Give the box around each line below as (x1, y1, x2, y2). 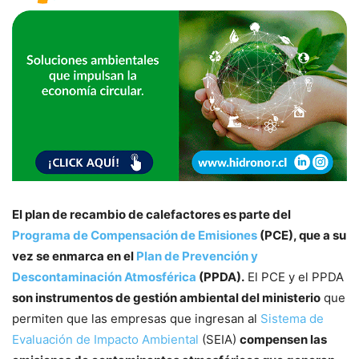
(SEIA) (199, 331, 240, 347)
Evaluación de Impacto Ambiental (12, 331, 199, 347)
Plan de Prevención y (136, 248, 258, 264)
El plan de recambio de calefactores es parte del (12, 206, 291, 222)
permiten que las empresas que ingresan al (12, 310, 260, 326)
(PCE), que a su (257, 227, 346, 243)
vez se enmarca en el (12, 248, 136, 264)
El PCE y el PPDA (244, 268, 344, 284)
